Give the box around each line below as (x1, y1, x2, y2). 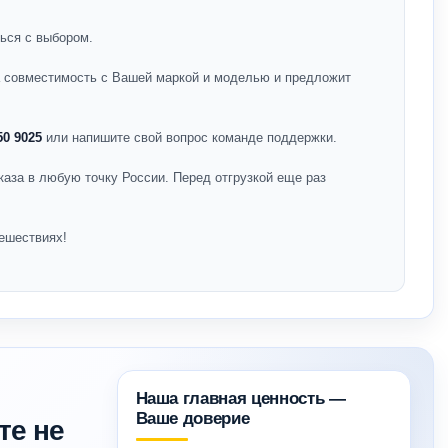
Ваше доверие (135, 409, 250, 428)
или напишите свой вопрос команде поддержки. (42, 130, 337, 145)
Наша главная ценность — (135, 389, 346, 408)
